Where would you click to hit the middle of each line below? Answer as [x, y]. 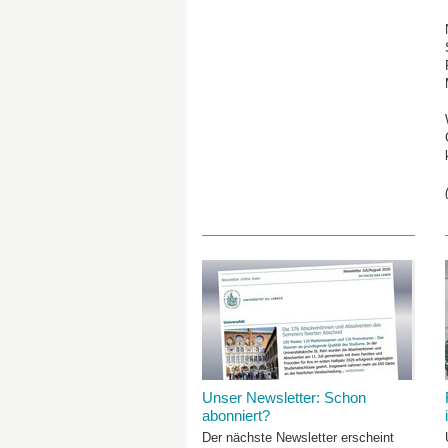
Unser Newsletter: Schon [284, 397]
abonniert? [236, 415]
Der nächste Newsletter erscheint [298, 437]
